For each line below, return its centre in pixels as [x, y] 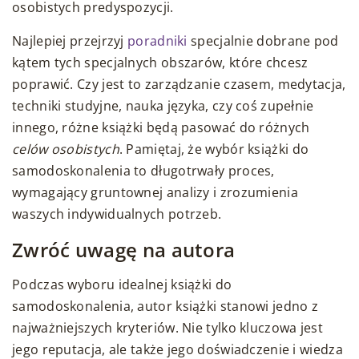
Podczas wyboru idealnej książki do [122, 285]
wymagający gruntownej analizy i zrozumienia [155, 193]
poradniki [157, 41]
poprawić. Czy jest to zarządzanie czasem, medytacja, [179, 85]
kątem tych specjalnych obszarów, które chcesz [160, 63]
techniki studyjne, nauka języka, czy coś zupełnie [163, 106]
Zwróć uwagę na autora [124, 250]
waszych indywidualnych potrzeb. [117, 214]
